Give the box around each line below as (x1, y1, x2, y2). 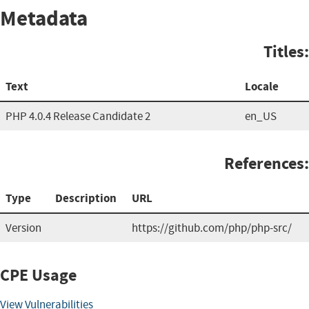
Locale (245, 78, 279, 94)
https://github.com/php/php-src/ (132, 220, 292, 235)
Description (55, 190, 117, 206)
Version (6, 220, 41, 235)
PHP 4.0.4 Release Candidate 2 (6, 108, 150, 123)
